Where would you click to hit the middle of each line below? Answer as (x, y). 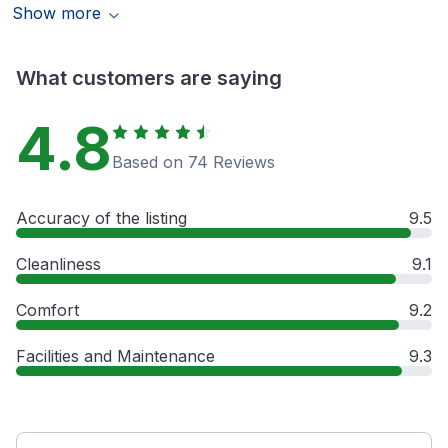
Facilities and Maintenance (115, 356)
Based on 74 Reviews (193, 162)
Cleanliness (58, 264)
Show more (56, 13)
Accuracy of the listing (101, 218)
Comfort (47, 310)
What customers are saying (149, 78)
